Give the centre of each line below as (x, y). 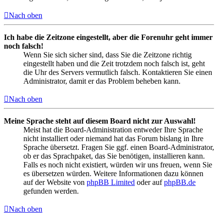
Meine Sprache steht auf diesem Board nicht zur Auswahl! (100, 121)
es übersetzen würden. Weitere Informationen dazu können (113, 173)
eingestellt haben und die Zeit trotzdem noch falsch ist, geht (114, 63)
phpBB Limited (111, 182)
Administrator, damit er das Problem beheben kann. (102, 81)
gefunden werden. (51, 191)
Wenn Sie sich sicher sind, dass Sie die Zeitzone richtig (108, 54)
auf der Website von (55, 182)
